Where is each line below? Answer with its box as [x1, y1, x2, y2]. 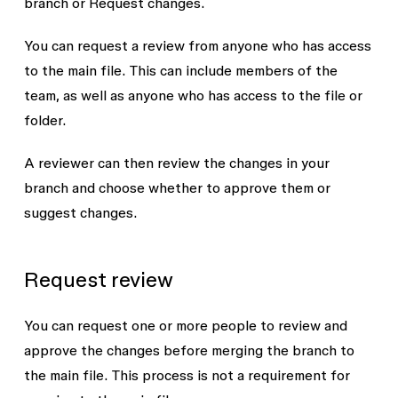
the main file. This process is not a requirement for [23, 367, 350, 383]
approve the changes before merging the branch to [23, 342, 354, 358]
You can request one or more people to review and [23, 317, 347, 333]
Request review [23, 267, 173, 291]
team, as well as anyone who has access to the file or [23, 87, 362, 103]
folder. [23, 112, 67, 128]
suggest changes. [23, 204, 138, 220]
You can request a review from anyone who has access [23, 37, 371, 53]
